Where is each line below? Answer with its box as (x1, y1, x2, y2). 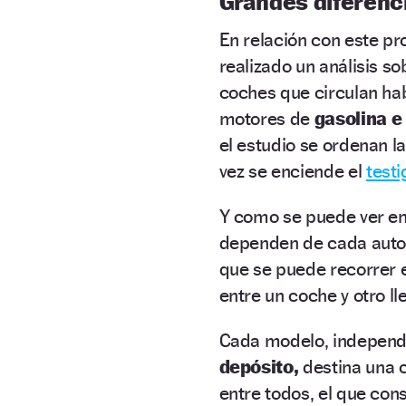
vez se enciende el (218, 159, 366, 182)
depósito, (218, 354, 299, 378)
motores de (218, 106, 314, 130)
